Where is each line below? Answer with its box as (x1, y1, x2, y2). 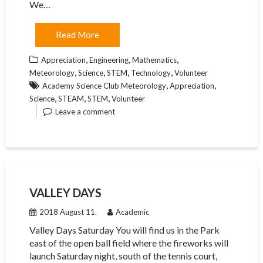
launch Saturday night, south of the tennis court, (29, 250, 217, 261)
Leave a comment (55, 107, 115, 116)
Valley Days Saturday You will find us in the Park (29, 224, 220, 235)
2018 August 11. (39, 207, 97, 217)
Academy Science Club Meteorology (42, 81, 166, 90)
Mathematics (131, 55, 177, 65)
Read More (55, 29, 99, 40)
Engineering (89, 55, 129, 65)
